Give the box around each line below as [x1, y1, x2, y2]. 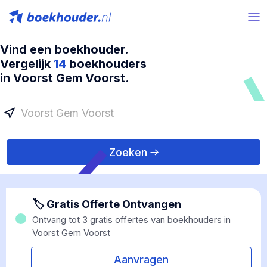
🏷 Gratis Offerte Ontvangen [32, 198, 181, 210]
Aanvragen [114, 253, 169, 266]
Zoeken [108, 146, 147, 159]
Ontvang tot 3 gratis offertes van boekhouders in [32, 214, 231, 225]
